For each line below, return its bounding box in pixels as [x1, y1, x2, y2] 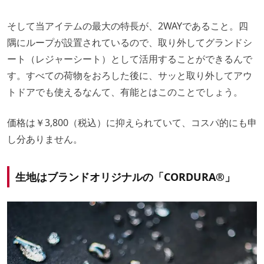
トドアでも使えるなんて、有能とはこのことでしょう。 [7, 85, 243, 98]
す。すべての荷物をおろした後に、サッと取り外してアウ [7, 68, 252, 82]
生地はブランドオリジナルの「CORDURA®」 [15, 169, 235, 184]
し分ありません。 [7, 132, 82, 146]
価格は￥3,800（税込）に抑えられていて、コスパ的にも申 [7, 115, 257, 129]
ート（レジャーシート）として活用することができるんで [7, 52, 252, 65]
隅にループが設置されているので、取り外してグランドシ [7, 35, 252, 49]
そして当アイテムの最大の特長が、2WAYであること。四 [7, 19, 248, 32]
